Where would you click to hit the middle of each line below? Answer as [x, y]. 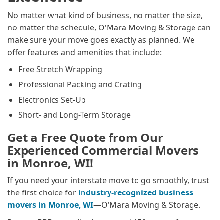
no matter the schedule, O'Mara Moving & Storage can [109, 27]
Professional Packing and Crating [80, 84]
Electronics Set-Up [52, 99]
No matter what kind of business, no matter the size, [105, 15]
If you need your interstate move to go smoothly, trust [108, 180]
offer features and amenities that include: [84, 52]
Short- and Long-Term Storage [74, 115]
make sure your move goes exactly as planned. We [101, 40]
